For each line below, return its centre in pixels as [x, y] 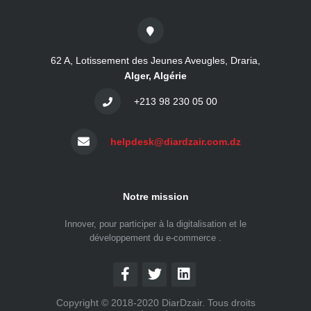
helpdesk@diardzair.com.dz [175, 142]
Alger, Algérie [155, 76]
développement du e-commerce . [155, 238]
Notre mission [155, 196]
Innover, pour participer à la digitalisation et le [155, 224]
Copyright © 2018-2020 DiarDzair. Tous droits [155, 303]
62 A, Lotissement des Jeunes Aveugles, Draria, [155, 60]
